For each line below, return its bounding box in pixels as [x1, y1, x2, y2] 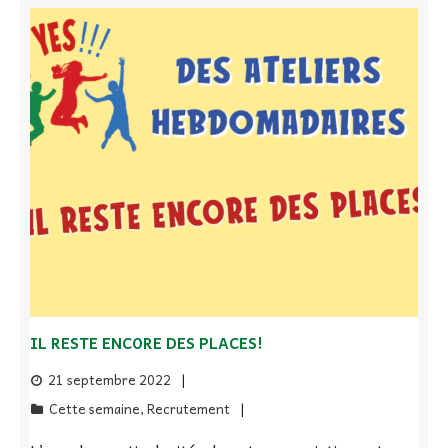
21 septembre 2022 [48, 369, 171, 391]
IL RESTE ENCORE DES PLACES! [30, 331, 263, 356]
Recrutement [147, 398, 230, 420]
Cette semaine [49, 398, 140, 420]
